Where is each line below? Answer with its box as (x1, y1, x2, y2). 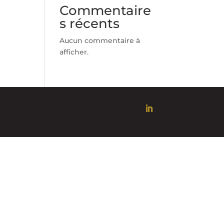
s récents (59, 15, 120, 31)
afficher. (59, 47, 89, 56)
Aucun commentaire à (59, 35, 140, 45)
